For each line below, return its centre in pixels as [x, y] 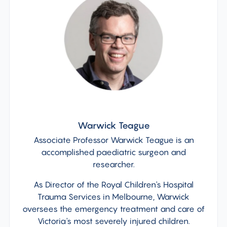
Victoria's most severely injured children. [113, 221]
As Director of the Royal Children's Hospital [113, 184]
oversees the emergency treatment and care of [113, 209]
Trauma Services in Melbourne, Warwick [113, 196]
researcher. [113, 164]
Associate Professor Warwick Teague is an [113, 140]
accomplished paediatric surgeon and [113, 152]
